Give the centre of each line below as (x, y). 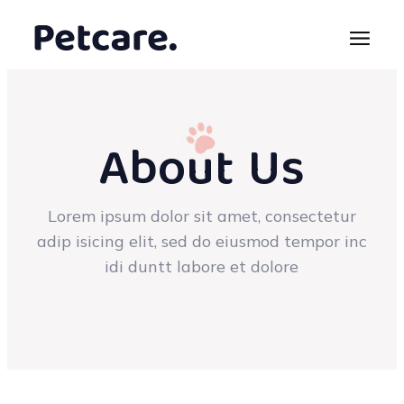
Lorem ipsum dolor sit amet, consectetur (202, 216)
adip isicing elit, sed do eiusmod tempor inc (202, 241)
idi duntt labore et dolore (202, 266)
